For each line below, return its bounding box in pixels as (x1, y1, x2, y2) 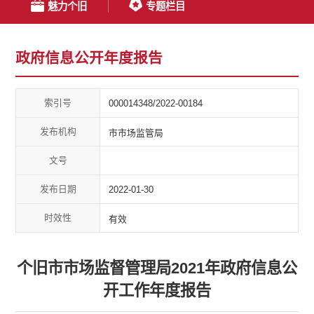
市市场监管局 (109, 127, 164, 138)
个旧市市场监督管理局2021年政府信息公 (17, 259, 297, 278)
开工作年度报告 (103, 282, 211, 300)
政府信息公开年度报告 (15, 50, 163, 67)
